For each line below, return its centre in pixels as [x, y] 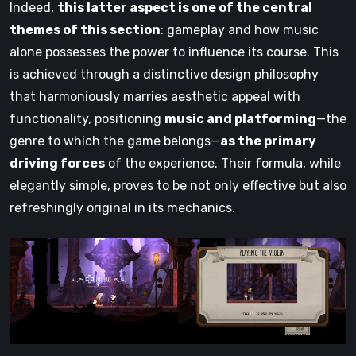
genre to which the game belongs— [115, 141]
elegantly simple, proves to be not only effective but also [178, 186]
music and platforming [240, 119]
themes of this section [85, 30]
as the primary [268, 141]
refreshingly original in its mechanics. [122, 208]
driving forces [57, 164]
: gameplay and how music [240, 30]
